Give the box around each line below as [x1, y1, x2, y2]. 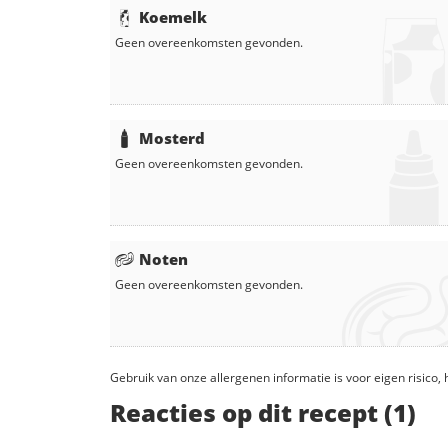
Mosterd [139, 128, 205, 149]
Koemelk [139, 7, 207, 28]
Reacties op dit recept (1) [110, 396, 416, 430]
